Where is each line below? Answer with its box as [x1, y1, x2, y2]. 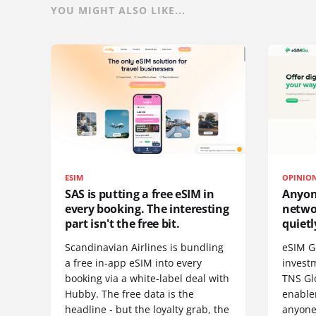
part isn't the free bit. [65, 216, 180, 232]
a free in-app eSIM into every [65, 256, 202, 270]
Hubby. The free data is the [65, 287, 194, 301]
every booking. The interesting [65, 201, 229, 217]
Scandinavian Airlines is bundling [65, 241, 224, 255]
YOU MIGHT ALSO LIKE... [51, 4, 186, 18]
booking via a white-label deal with [65, 272, 229, 286]
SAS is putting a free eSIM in [65, 186, 214, 202]
